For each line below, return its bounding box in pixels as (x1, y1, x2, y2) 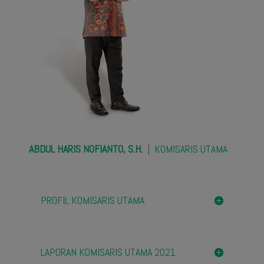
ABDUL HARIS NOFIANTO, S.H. (28, 141, 143, 156)
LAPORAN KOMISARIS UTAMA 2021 (40, 245, 176, 259)
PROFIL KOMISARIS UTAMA (40, 193, 144, 207)
